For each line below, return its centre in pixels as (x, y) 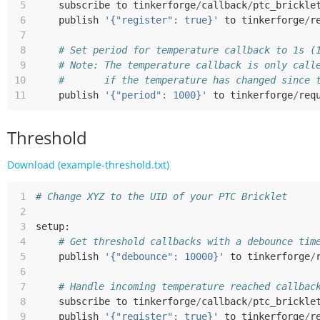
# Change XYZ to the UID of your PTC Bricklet (161, 196)
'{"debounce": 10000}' (164, 256)
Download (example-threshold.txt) (88, 165)
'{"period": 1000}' (156, 95)
